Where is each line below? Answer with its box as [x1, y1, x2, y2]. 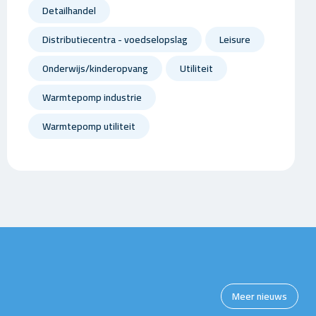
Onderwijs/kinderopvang [42, 59, 148, 78]
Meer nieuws [232, 287, 287, 305]
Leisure [219, 30, 250, 49]
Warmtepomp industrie [42, 88, 142, 107]
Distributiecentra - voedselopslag [42, 30, 188, 49]
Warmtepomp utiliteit [42, 117, 135, 135]
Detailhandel [42, 1, 96, 20]
